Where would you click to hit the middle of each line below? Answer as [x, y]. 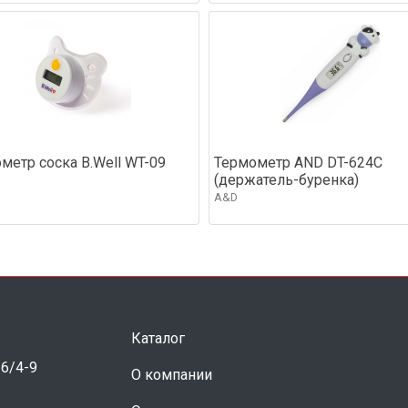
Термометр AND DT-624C [298, 162]
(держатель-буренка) [286, 179]
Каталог [158, 338]
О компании [172, 374]
